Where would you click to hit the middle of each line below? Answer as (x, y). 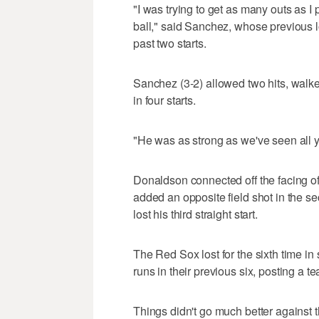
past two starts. (170, 43)
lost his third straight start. (195, 214)
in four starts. (164, 100)
